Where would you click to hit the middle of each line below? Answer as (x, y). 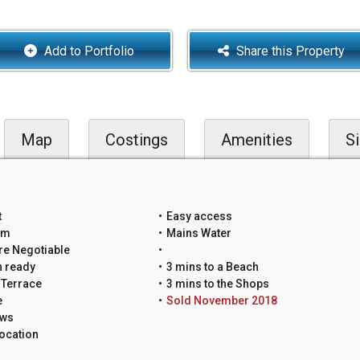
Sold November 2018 (222, 301)
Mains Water (199, 233)
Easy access (200, 216)
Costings (137, 140)
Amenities (257, 140)
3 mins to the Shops (218, 284)
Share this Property (289, 51)
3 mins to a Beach (213, 267)
